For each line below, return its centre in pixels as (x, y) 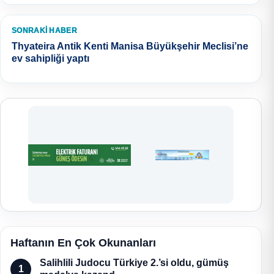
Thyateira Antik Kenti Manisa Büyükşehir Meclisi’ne (130, 46)
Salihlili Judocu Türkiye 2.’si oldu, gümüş (134, 263)
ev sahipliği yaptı (50, 59)
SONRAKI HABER (44, 31)
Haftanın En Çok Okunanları (83, 243)
